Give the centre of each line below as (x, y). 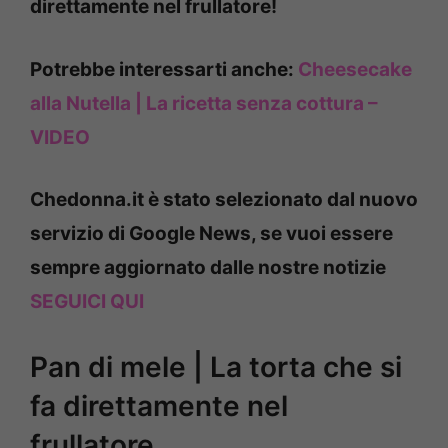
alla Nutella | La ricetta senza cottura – (204, 103)
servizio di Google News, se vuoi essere (211, 234)
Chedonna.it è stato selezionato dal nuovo (224, 200)
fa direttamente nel (159, 405)
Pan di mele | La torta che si (216, 366)
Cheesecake (355, 69)
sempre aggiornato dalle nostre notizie (208, 268)
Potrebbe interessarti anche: (164, 69)
